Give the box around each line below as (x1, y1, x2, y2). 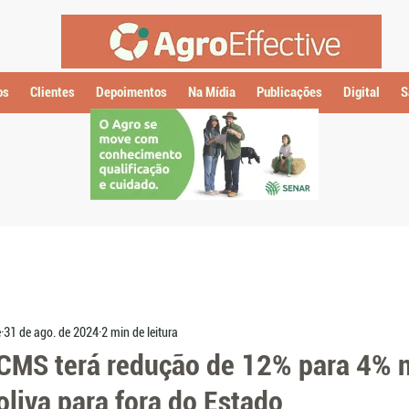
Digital (342, 84, 380, 100)
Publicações (256, 84, 322, 100)
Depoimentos (95, 84, 167, 100)
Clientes (29, 84, 75, 100)
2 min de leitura (101, 324, 178, 340)
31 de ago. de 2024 (4, 324, 99, 340)
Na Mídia (187, 84, 236, 100)
